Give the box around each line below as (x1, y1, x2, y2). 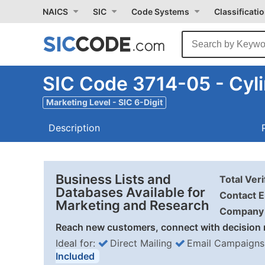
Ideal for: (56, 237, 98, 249)
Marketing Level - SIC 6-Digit (46, 97, 163, 107)
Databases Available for (56, 185, 205, 200)
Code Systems (131, 7, 189, 17)
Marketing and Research (56, 198, 209, 213)
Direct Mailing (110, 237, 172, 249)
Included (56, 250, 95, 262)
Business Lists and (56, 172, 171, 187)
